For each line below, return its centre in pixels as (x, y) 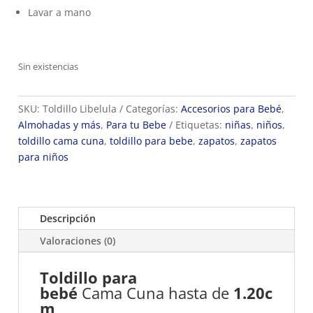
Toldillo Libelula (80, 109)
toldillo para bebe (151, 141)
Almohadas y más (59, 125)
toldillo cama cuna (61, 141)
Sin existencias (48, 66)
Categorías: (153, 109)
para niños (43, 157)
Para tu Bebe (136, 125)
